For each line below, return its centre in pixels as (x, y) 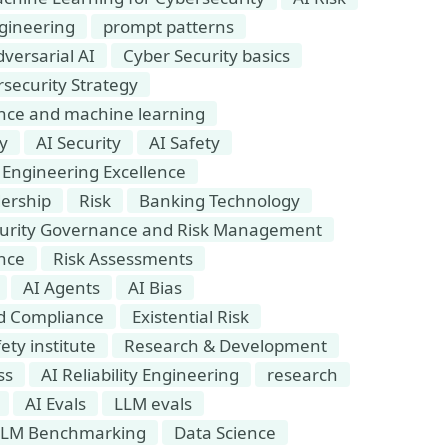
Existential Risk (190, 316)
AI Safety (184, 142)
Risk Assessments (123, 258)
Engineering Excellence (94, 171)
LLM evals (153, 403)
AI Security (78, 142)
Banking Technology (219, 200)
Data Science (225, 432)
